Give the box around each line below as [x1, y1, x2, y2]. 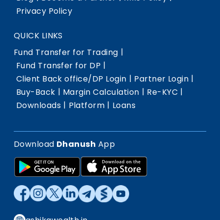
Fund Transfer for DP [16, 60, 101, 72]
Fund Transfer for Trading [13, 47, 118, 58]
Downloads [16, 100, 61, 111]
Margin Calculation [63, 86, 139, 98]
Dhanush [56, 138, 96, 150]
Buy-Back [16, 86, 55, 98]
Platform [68, 100, 105, 111]
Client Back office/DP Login [16, 73, 127, 85]
